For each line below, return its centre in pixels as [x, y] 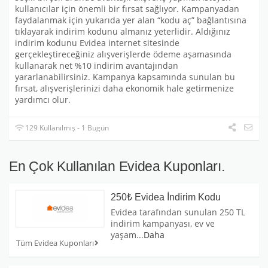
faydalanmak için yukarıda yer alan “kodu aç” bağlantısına [131, 21]
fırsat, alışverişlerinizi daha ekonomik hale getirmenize [124, 89]
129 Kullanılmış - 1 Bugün [66, 128]
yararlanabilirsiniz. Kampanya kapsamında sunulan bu [125, 77]
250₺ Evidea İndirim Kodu [166, 197]
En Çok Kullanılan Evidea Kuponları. [117, 167]
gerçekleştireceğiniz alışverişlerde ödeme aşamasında [123, 55]
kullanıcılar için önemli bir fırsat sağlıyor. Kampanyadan [127, 9]
